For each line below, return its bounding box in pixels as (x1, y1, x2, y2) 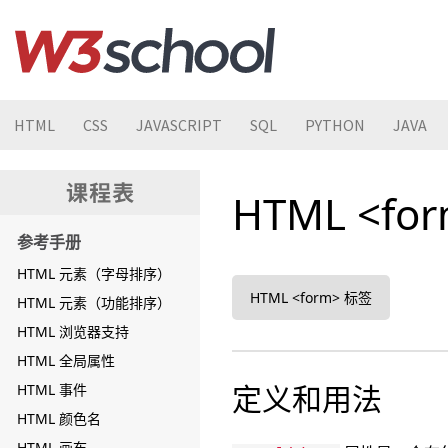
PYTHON (305, 115, 365, 135)
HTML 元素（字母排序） (17, 264, 171, 283)
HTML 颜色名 (17, 409, 101, 428)
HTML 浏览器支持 (17, 322, 129, 341)
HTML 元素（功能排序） (17, 293, 171, 312)
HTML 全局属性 (17, 351, 115, 370)
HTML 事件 (17, 380, 87, 399)
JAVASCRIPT (136, 115, 222, 135)
